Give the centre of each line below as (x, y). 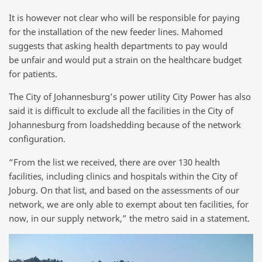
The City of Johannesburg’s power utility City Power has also (130, 97)
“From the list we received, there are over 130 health (114, 162)
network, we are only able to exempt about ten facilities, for (129, 204)
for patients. (33, 73)
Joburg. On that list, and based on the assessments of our (124, 190)
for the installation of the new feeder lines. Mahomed (116, 31)
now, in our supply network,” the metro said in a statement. (129, 218)
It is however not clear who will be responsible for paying (124, 17)
